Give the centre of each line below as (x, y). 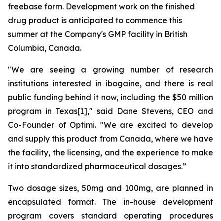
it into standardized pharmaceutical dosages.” (97, 166)
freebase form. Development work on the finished (101, 6)
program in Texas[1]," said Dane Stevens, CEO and (110, 111)
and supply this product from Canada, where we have (110, 139)
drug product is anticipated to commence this (95, 20)
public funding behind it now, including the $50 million (110, 97)
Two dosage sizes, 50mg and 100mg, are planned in (110, 188)
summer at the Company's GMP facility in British (98, 34)
